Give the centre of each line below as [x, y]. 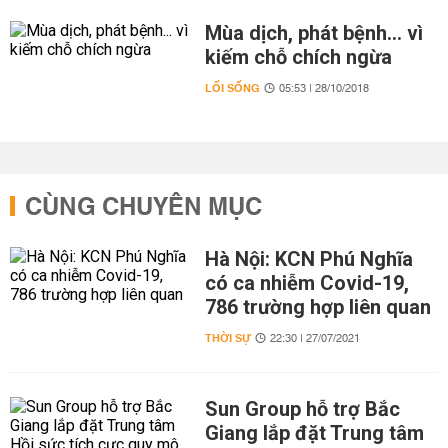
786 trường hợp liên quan [317, 307]
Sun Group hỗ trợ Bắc [302, 409]
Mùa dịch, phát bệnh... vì [313, 33]
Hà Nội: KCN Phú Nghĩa [308, 259]
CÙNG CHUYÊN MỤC [143, 208]
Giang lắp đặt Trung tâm [314, 433]
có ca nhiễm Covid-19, [306, 283]
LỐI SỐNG [232, 88]
